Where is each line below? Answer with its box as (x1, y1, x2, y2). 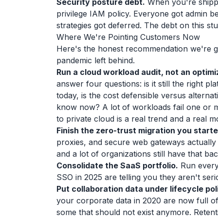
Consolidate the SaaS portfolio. (56, 161, 178, 170)
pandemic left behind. (56, 55, 135, 65)
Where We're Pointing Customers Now (56, 32, 200, 42)
